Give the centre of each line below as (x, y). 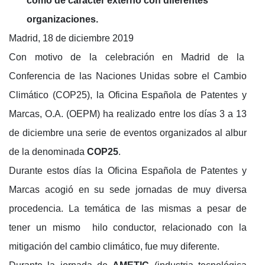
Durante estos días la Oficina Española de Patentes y (128, 170)
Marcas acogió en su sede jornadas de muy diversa (128, 189)
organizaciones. (62, 19)
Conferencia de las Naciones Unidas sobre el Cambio (128, 76)
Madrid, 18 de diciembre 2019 (71, 38)
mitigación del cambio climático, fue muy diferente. (114, 246)
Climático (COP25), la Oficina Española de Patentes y (128, 95)
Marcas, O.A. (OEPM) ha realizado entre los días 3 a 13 (128, 114)
